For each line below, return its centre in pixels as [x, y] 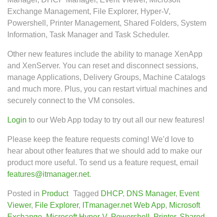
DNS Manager [151, 194]
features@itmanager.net [48, 174]
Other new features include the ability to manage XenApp [105, 54]
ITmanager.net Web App [124, 205]
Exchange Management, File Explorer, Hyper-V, [89, 11]
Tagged [87, 194]
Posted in [24, 194]
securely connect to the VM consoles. [71, 101]
